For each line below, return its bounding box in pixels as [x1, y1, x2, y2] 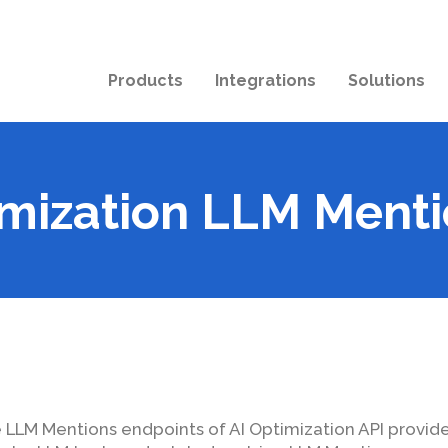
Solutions [348, 71, 425, 90]
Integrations [215, 71, 316, 90]
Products [108, 71, 183, 90]
